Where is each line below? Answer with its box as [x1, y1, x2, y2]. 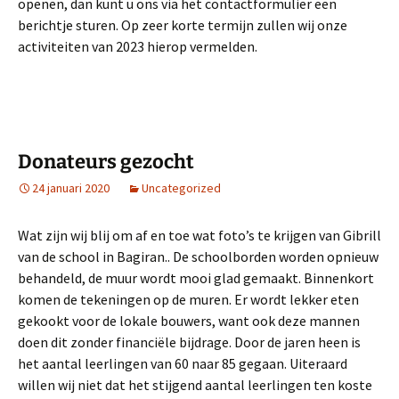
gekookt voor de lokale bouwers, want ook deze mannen [18, 312, 360, 330]
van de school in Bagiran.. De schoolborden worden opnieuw [18, 248, 379, 265]
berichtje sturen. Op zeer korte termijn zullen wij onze [18, 16, 347, 34]
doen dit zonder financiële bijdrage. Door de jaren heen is [18, 333, 361, 351]
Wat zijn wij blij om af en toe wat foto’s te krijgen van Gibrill [18, 226, 381, 244]
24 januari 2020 [32, 180, 110, 196]
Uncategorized [142, 180, 221, 196]
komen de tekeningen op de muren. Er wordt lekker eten [18, 290, 359, 308]
